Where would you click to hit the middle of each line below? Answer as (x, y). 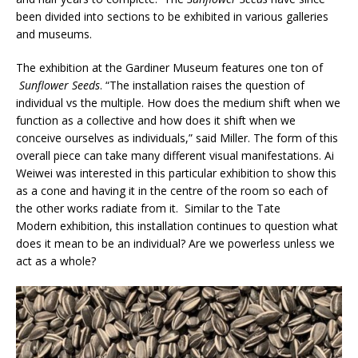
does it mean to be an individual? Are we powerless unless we (175, 244)
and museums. (54, 34)
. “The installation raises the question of (202, 86)
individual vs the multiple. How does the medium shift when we (178, 103)
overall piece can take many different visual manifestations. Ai (175, 156)
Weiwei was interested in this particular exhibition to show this (176, 173)
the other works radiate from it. (99, 209)
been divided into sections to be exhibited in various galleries (172, 17)
